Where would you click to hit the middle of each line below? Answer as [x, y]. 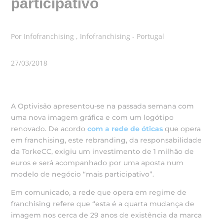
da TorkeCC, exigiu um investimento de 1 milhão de [103, 151]
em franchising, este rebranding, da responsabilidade [107, 140]
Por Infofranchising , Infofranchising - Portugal [88, 36]
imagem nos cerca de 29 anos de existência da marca [107, 215]
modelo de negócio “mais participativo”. [83, 174]
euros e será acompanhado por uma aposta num [97, 163]
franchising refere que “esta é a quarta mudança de [103, 204]
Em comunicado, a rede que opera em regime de [99, 192]
